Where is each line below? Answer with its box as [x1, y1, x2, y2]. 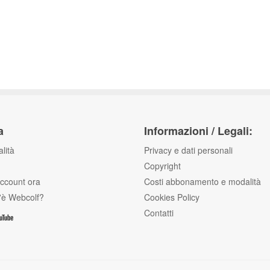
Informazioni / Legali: [144, 123, 253, 139]
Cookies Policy [144, 191, 199, 203]
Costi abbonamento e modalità [144, 175, 261, 187]
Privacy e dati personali [144, 144, 233, 156]
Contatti [144, 207, 174, 219]
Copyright [144, 160, 181, 172]
